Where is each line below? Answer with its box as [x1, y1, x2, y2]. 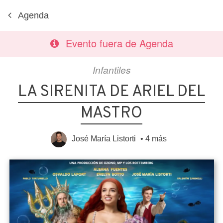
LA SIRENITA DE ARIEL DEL [18, 82, 205, 102]
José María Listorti [71, 134, 136, 143]
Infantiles [92, 63, 131, 76]
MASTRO [81, 104, 142, 123]
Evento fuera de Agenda [65, 36, 173, 50]
